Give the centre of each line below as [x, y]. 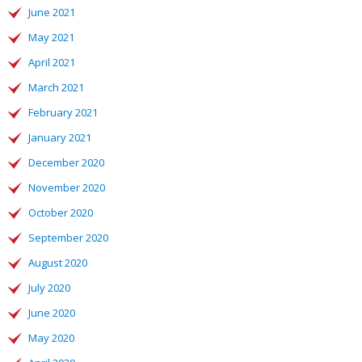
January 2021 [60, 137]
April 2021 [52, 62]
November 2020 [67, 187]
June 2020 [52, 313]
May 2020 [51, 338]
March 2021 [56, 87]
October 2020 [61, 213]
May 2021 [51, 37]
